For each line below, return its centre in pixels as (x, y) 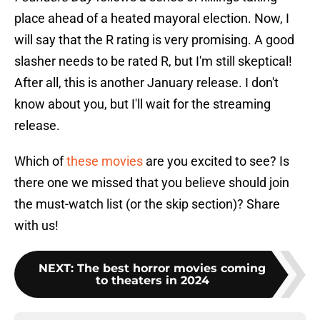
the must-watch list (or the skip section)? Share (147, 204)
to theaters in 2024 (152, 281)
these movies (105, 161)
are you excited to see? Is (216, 161)
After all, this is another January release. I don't (146, 83)
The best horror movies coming (171, 269)
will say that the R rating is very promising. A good (154, 40)
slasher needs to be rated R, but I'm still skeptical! (153, 61)
